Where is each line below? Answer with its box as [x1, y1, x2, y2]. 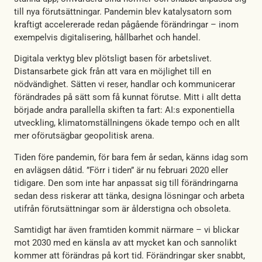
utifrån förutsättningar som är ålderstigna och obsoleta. [14, 203, 231, 214]
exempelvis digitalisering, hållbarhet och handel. [14, 32, 201, 43]
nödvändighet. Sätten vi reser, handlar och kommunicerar [14, 79, 235, 90]
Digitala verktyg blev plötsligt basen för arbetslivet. [14, 53, 212, 64]
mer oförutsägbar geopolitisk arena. [14, 130, 154, 142]
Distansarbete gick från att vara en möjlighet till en [14, 66, 211, 77]
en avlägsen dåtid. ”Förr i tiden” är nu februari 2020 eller [14, 164, 228, 175]
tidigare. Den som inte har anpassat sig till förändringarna [14, 177, 238, 188]
